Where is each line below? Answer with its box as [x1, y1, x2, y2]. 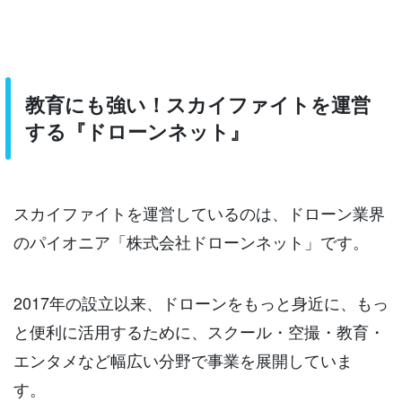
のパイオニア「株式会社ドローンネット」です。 [13, 229, 369, 253]
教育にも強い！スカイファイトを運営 [24, 90, 371, 118]
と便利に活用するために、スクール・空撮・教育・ [13, 319, 385, 343]
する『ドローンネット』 [24, 117, 249, 145]
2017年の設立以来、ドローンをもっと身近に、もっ [13, 290, 389, 314]
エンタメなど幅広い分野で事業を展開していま [13, 347, 353, 371]
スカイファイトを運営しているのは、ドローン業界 [13, 200, 385, 224]
